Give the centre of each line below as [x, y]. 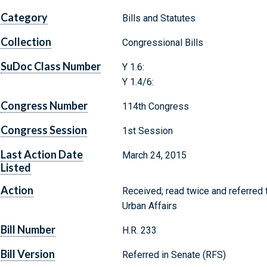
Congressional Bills [162, 43]
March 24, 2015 [154, 156]
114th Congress [155, 107]
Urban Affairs [149, 206]
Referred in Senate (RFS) [174, 255]
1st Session [147, 131]
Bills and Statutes [159, 18]
